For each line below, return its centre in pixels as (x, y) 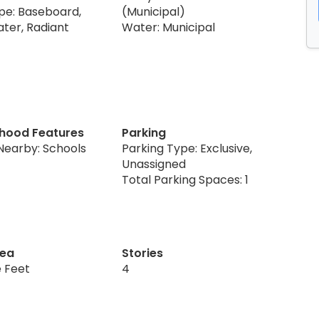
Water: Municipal (169, 27)
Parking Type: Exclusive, (187, 148)
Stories (143, 253)
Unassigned (154, 164)
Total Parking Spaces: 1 (185, 179)
